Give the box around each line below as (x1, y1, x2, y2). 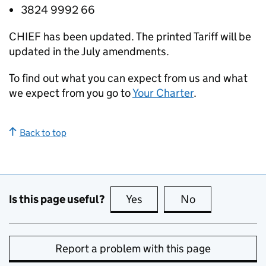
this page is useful (145, 192, 232, 206)
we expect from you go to (9, 86, 132, 100)
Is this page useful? (9, 192, 104, 206)
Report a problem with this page (55, 242, 211, 255)
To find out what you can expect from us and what (9, 71, 248, 85)
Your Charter (132, 86, 194, 100)
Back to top (19, 127, 66, 138)
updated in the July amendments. (9, 45, 169, 58)
